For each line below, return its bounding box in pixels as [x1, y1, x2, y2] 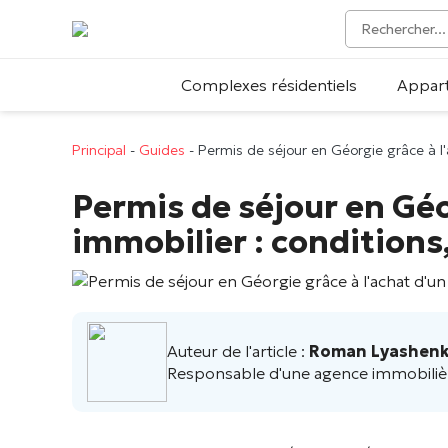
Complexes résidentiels [180, 75, 357, 95]
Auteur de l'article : [167, 341, 309, 361]
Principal [72, 141, 126, 159]
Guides [139, 141, 185, 159]
